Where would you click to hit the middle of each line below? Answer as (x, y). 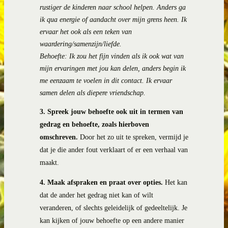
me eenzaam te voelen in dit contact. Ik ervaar (106, 81)
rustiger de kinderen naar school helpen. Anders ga (113, 8)
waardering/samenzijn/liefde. (81, 44)
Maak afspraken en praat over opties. (105, 182)
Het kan (175, 182)
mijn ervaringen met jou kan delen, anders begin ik (113, 69)
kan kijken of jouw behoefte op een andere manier (112, 220)
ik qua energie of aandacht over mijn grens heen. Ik (113, 20)
